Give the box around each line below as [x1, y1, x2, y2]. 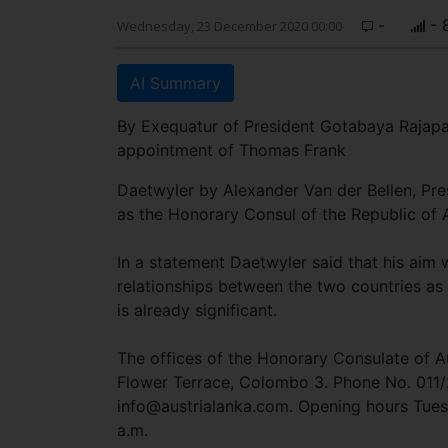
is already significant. [117, 300, 277, 320]
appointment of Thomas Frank [117, 140, 346, 160]
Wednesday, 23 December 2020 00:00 [117, 17, 342, 35]
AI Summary [130, 73, 221, 93]
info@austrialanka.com [117, 396, 289, 416]
